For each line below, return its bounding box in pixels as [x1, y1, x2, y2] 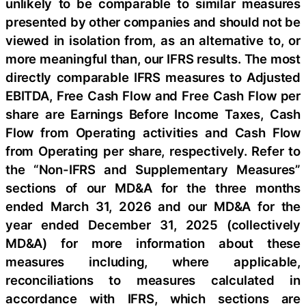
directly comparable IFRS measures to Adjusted [5, 69, 301, 85]
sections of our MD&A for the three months [5, 180, 301, 195]
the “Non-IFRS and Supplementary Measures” [5, 161, 301, 177]
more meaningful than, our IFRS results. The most [5, 51, 301, 66]
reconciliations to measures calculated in [5, 272, 301, 288]
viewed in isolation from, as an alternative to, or [5, 32, 301, 48]
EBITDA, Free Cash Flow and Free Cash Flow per [5, 87, 301, 103]
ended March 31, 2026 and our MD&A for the [5, 198, 301, 214]
